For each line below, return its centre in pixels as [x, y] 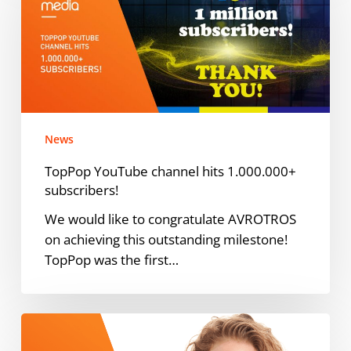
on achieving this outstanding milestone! [166, 239]
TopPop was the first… [111, 259]
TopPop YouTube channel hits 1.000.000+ [170, 171]
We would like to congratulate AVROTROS [170, 219]
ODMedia [49, 322]
